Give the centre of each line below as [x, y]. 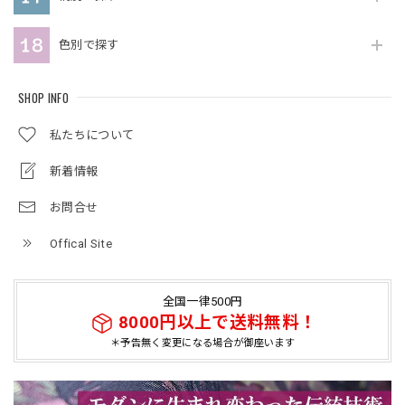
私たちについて [92, 135]
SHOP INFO [43, 97]
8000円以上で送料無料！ [218, 322]
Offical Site [81, 243]
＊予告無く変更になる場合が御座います [202, 343]
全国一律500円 [202, 301]
